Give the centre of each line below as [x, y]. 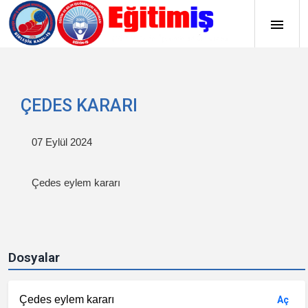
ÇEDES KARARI [79, 106]
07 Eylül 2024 [62, 142]
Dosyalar [34, 257]
